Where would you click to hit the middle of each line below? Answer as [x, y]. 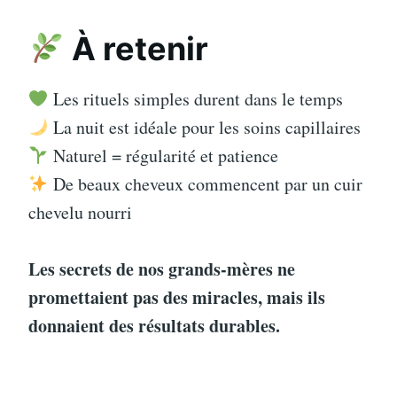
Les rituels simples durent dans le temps [195, 99]
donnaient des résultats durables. [154, 326]
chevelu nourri [80, 213]
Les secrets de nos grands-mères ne [162, 269]
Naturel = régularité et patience [163, 156]
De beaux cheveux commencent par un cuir [205, 184]
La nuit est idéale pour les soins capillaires [204, 128]
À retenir [137, 49]
